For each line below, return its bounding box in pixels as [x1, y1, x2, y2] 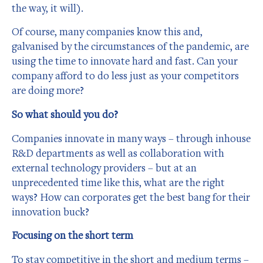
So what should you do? [12, 107, 118, 121]
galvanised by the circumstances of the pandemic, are [12, 39, 249, 53]
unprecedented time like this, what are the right [12, 175, 225, 189]
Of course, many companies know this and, [12, 25, 203, 39]
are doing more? [12, 83, 89, 97]
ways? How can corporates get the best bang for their [12, 190, 250, 204]
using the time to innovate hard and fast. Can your [12, 54, 238, 68]
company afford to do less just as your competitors [12, 69, 239, 83]
